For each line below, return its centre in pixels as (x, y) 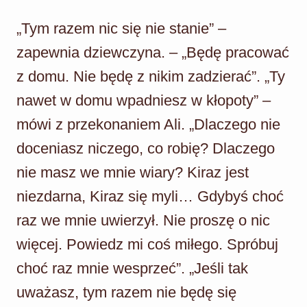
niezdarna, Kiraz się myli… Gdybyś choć (150, 196)
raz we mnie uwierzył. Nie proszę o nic (143, 220)
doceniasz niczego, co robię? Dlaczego (146, 148)
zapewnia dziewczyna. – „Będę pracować (153, 52)
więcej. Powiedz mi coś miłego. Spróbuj (147, 244)
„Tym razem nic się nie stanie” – (121, 28)
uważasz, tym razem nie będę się (126, 292)
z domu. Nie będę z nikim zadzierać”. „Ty (151, 76)
